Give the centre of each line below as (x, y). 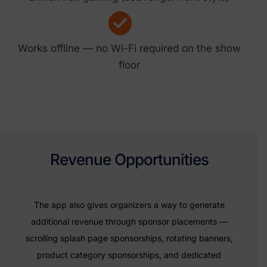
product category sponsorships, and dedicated (129, 255)
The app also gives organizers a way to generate (129, 205)
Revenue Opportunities (129, 160)
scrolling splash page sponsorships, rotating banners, (129, 238)
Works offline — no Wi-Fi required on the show (129, 48)
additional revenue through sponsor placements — (129, 222)
